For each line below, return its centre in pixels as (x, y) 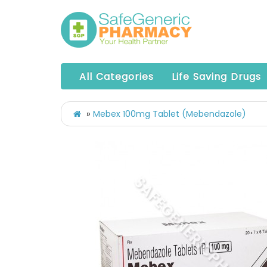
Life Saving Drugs (216, 77)
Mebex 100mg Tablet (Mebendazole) (170, 114)
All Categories (117, 77)
